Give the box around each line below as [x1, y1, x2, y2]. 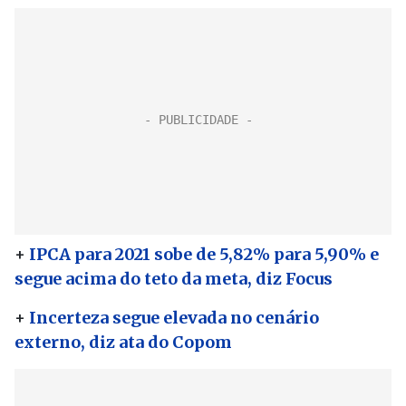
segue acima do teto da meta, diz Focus [14, 268, 333, 289]
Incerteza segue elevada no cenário [29, 307, 319, 328]
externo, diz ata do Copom [14, 332, 232, 353]
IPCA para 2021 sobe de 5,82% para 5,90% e [29, 244, 379, 265]
